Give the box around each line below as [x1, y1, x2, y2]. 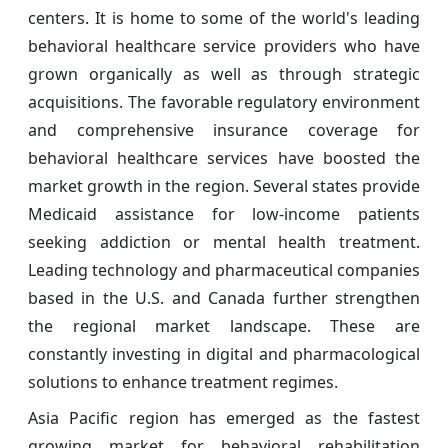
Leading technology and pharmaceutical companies [28, 258, 420, 281]
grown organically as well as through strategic [28, 62, 420, 85]
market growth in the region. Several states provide [28, 174, 420, 197]
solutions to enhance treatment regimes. [28, 370, 338, 393]
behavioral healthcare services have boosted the [28, 146, 420, 169]
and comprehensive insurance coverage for [28, 118, 420, 141]
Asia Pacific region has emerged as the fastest [28, 406, 420, 429]
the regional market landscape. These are [28, 314, 420, 337]
